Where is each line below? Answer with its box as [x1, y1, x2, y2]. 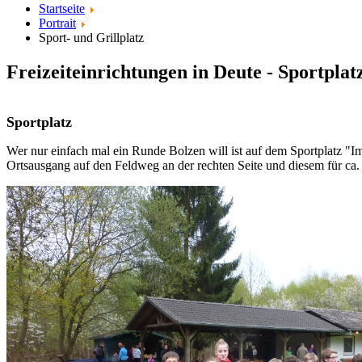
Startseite [39, 2, 85, 15]
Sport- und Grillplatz [39, 31, 144, 44]
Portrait [39, 16, 76, 30]
